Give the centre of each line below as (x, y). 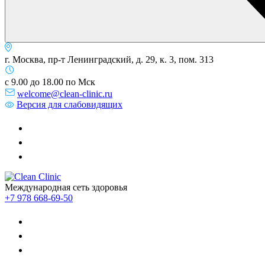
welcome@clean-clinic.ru (65, 94)
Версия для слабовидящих (70, 104)
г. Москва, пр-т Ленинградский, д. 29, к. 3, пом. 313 (109, 59)
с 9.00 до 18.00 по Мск (50, 82)
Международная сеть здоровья (66, 187)
